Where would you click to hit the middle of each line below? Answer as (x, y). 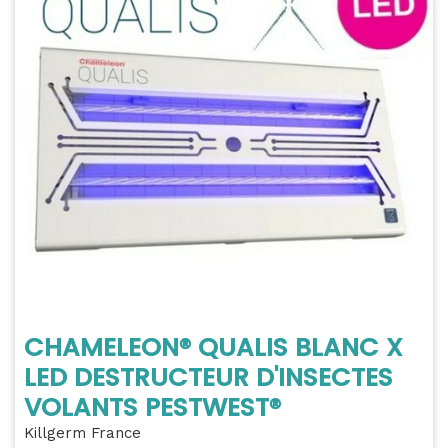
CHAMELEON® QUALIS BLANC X (213, 348)
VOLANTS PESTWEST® (152, 408)
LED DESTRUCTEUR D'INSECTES (208, 378)
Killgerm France (82, 433)
